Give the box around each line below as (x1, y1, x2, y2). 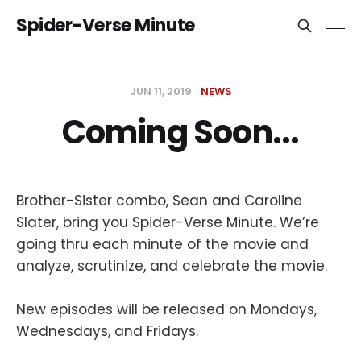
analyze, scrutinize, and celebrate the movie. (16, 256, 327, 276)
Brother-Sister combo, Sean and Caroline (16, 191, 302, 210)
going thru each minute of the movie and (16, 234, 309, 254)
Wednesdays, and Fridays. (16, 322, 198, 342)
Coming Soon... (61, 110, 300, 155)
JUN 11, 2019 (129, 84, 194, 99)
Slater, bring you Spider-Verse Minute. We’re (16, 213, 319, 232)
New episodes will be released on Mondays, (16, 300, 317, 320)
